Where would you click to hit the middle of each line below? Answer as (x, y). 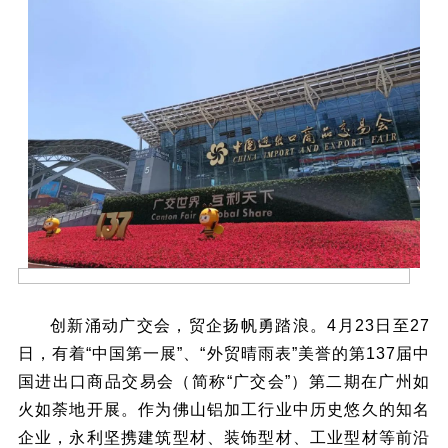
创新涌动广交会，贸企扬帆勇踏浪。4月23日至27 (240, 325)
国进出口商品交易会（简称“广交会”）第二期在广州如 (224, 381)
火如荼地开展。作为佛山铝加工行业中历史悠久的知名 (224, 409)
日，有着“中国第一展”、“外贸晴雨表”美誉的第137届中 (224, 353)
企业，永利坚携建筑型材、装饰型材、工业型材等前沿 (224, 437)
